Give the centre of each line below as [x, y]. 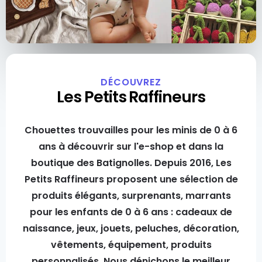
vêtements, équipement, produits [131, 245]
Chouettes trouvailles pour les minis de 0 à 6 [131, 130]
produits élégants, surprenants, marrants [131, 196]
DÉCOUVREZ [131, 82]
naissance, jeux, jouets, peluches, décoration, [131, 228]
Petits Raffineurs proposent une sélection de [131, 179]
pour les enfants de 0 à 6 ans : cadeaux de [131, 212]
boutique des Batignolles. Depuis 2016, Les [131, 163]
